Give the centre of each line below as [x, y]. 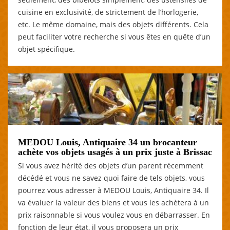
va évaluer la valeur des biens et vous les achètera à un [113, 202]
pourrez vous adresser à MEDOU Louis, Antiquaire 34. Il [113, 190]
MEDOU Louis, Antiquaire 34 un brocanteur [108, 142]
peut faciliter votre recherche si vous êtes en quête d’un [114, 36]
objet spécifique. [46, 49]
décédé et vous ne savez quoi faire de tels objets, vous [111, 178]
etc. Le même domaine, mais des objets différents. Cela [113, 24]
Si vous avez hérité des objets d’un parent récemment [111, 165]
